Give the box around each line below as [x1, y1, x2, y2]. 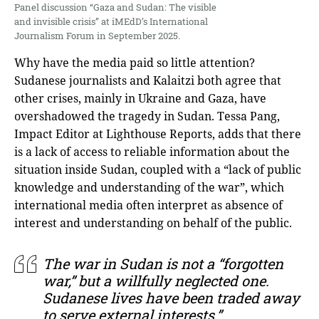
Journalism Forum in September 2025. [14, 29, 180, 43]
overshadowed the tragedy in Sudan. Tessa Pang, [14, 108, 280, 125]
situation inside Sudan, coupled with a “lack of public [14, 162, 301, 178]
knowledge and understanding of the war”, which [14, 179, 284, 196]
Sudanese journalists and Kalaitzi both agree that [14, 73, 281, 89]
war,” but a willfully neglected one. [43, 271, 269, 291]
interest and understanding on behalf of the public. [14, 215, 292, 231]
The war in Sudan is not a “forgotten [43, 254, 283, 273]
